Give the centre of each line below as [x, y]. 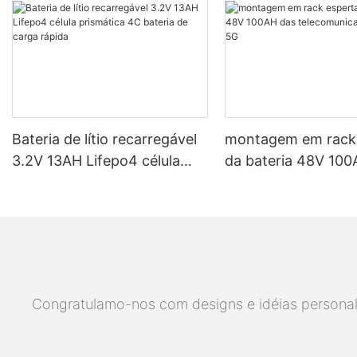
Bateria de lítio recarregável [104, 139]
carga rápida [54, 204]
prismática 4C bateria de [95, 182]
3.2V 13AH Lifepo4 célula [96, 161]
